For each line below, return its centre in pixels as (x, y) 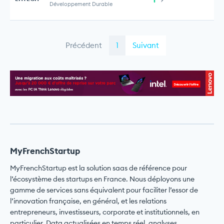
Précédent (83, 45)
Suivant (145, 45)
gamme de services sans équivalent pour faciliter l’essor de (104, 190)
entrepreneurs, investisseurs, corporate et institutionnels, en (105, 212)
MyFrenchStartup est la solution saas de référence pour (98, 168)
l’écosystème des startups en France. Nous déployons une (102, 179)
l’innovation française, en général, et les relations (88, 201)
